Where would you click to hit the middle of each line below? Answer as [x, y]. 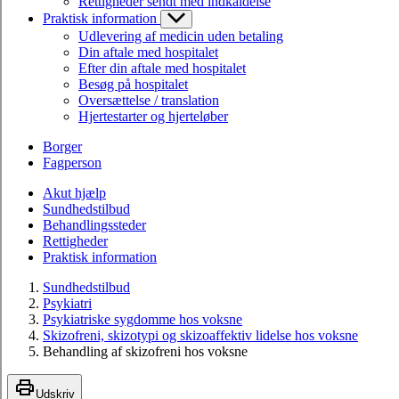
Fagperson [72, 162]
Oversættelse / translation [149, 100]
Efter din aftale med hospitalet [162, 68]
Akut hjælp [74, 192]
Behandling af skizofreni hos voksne [145, 351]
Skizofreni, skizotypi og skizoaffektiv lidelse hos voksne [200, 335]
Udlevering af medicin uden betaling [181, 36]
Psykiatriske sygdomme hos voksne [142, 319]
